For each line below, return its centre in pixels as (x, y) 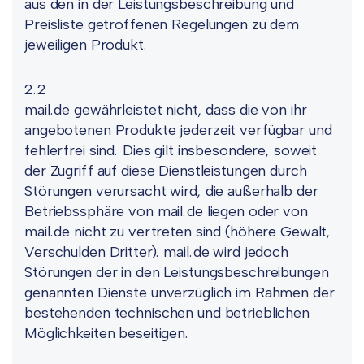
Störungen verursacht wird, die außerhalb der (171, 191)
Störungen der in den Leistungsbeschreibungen (177, 272)
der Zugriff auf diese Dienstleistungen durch (166, 171)
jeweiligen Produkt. (86, 45)
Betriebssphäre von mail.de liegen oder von (166, 211)
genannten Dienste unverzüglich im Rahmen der (180, 292)
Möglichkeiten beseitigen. (107, 333)
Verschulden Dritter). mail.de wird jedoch (156, 252)
